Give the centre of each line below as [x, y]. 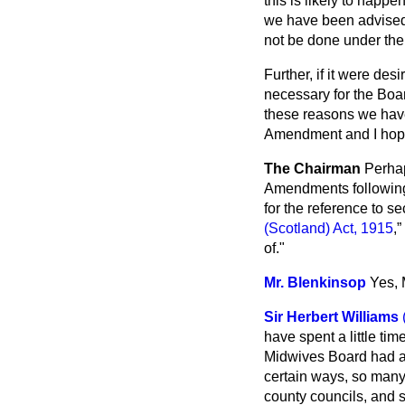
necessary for [309, 94]
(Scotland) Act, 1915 [329, 228]
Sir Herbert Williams [331, 317]
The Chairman [312, 169]
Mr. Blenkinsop [315, 283]
